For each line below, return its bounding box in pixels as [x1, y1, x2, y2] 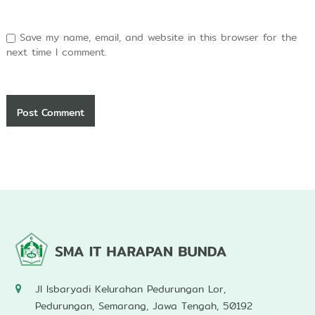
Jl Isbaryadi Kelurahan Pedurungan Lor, [34, 281, 226, 297]
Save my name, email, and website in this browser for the [19, 30, 297, 46]
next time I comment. [6, 44, 107, 60]
